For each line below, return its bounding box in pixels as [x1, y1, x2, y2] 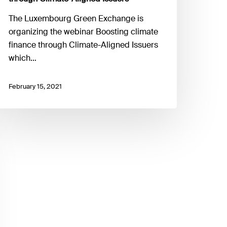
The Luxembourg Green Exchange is [9, 13, 143, 24]
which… [9, 52, 36, 63]
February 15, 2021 [9, 82, 62, 91]
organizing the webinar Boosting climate [9, 26, 158, 37]
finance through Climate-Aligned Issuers [9, 39, 158, 50]
